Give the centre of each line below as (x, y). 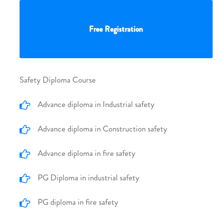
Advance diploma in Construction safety (102, 129)
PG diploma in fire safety (78, 202)
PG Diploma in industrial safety (88, 178)
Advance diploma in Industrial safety (96, 104)
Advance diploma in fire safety (87, 153)
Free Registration (116, 29)
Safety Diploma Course (58, 80)
